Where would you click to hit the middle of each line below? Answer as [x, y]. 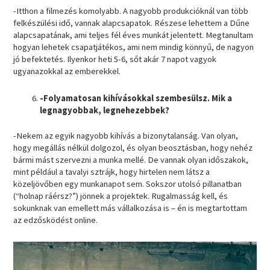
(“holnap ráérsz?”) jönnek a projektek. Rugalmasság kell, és [121, 196]
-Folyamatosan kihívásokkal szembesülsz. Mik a [136, 99]
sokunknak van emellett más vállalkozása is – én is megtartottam [130, 208]
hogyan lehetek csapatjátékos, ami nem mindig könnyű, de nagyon [134, 47]
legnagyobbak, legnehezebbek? [105, 111]
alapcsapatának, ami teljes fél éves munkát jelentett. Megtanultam [133, 35]
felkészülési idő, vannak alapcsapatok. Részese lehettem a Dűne [132, 23]
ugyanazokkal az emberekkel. [68, 71]
